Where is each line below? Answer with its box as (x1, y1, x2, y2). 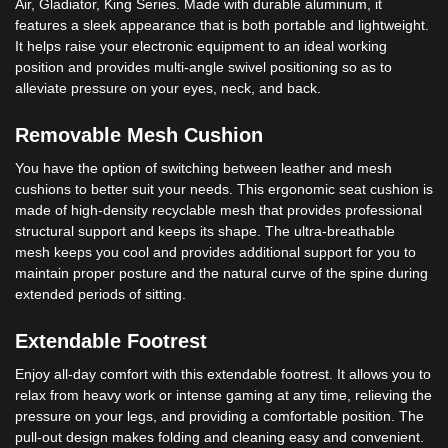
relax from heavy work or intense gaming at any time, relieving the (15, 387, 432, 404)
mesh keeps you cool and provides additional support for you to (15, 244, 416, 261)
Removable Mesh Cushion (15, 124, 263, 147)
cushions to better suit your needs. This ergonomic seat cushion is (15, 181, 433, 198)
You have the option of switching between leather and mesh (15, 160, 392, 177)
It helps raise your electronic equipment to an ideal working (15, 38, 387, 55)
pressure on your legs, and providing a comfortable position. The (15, 408, 424, 425)
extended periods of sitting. (15, 286, 186, 303)
